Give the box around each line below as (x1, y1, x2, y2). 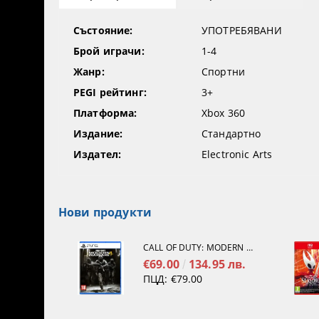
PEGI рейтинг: (73, 85, 147, 100)
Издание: (73, 127, 123, 141)
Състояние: (73, 23, 133, 38)
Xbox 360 (202, 106, 246, 120)
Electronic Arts (202, 147, 273, 162)
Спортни (202, 65, 245, 79)
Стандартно (202, 127, 261, 141)
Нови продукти (58, 204, 152, 221)
